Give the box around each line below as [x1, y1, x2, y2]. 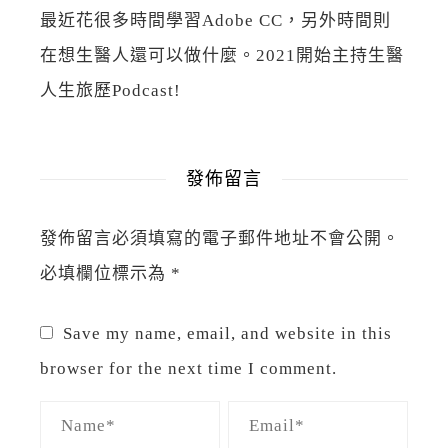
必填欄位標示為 [40, 263, 171, 283]
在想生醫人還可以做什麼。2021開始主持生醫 [40, 45, 404, 65]
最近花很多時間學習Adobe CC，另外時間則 [40, 10, 391, 30]
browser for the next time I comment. [40, 358, 337, 378]
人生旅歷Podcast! [40, 80, 181, 100]
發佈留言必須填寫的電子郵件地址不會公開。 [40, 228, 400, 248]
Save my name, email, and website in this [63, 323, 392, 343]
